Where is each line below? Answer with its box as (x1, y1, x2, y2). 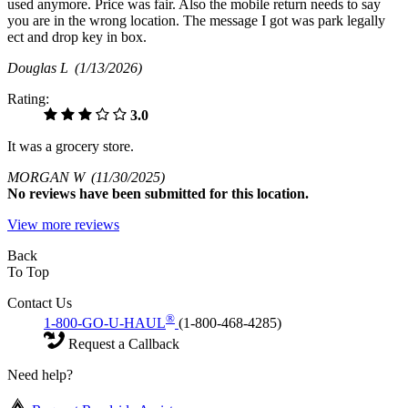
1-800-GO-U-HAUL (44, 315, 166, 331)
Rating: (7, 91, 49, 107)
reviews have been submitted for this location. (29, 186, 309, 202)
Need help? (7, 367, 73, 383)
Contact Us (7, 295, 72, 311)
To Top (7, 264, 49, 280)
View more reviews (7, 217, 119, 233)
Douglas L (7, 60, 75, 76)
